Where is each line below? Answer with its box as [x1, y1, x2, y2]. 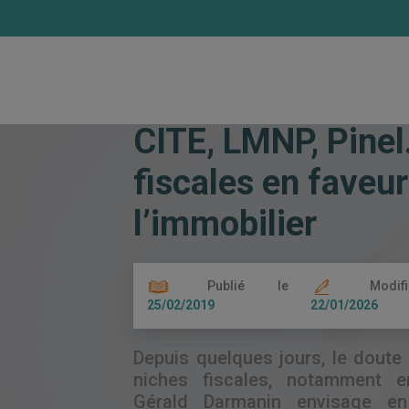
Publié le [174, 278, 288, 293]
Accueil [133, 46, 184, 63]
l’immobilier [133, 204, 318, 244]
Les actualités [198, 46, 293, 63]
